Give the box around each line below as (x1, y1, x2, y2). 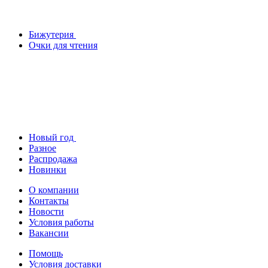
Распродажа (29, 153, 77, 164)
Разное (29, 142, 56, 153)
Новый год (29, 132, 76, 142)
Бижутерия (29, 29, 76, 39)
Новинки (29, 164, 66, 175)
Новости (29, 206, 64, 217)
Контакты (29, 195, 69, 206)
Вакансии (29, 227, 69, 238)
